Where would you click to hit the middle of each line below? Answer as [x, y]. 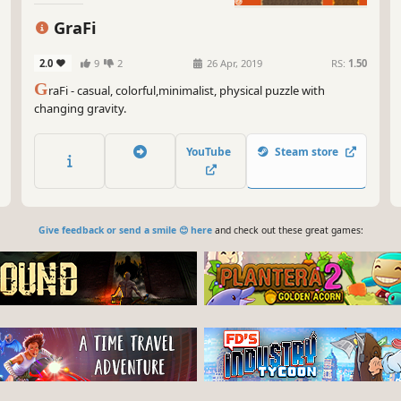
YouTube [211, 152]
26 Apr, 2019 [234, 63]
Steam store [307, 152]
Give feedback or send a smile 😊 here [125, 230]
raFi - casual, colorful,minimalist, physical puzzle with [187, 90]
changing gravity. [80, 108]
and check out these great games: [287, 230]
